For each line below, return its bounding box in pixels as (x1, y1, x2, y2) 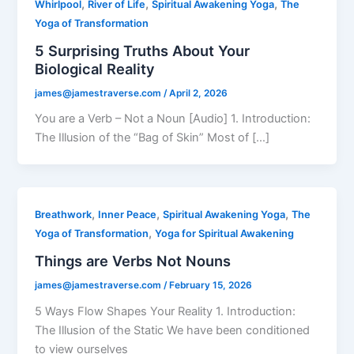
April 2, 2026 (169, 87, 228, 99)
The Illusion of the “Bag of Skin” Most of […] (35, 130, 270, 145)
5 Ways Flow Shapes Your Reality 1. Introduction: (35, 303, 296, 318)
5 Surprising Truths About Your (35, 41, 250, 59)
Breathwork (35, 209, 92, 221)
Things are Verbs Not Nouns (35, 252, 232, 269)
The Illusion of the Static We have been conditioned (35, 322, 311, 337)
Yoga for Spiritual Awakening (155, 228, 295, 240)
